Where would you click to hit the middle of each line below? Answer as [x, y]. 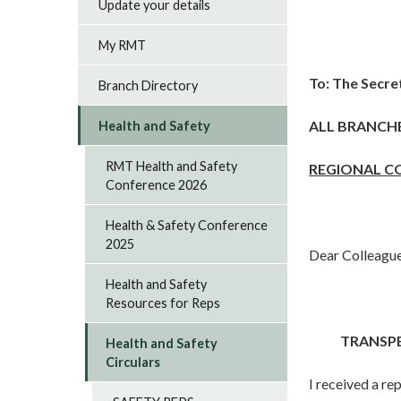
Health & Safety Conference [187, 225]
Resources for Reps [163, 303]
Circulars [133, 362]
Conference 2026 [157, 184]
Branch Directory [149, 85]
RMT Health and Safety [172, 166]
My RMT [123, 45]
